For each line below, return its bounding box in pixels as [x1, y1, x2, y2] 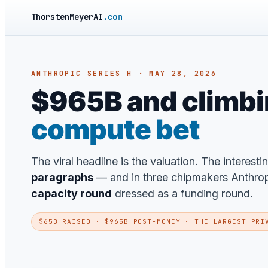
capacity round [31, 187, 112, 200]
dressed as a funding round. [112, 187, 253, 200]
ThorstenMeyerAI [31, 11, 103, 23]
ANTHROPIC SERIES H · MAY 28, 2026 [31, 69, 217, 79]
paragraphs [31, 171, 93, 184]
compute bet [31, 112, 200, 147]
